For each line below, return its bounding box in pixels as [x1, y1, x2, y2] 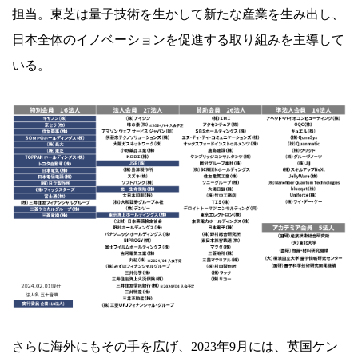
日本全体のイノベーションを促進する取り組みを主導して [12, 33, 344, 47]
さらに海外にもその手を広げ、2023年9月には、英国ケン [12, 340, 338, 354]
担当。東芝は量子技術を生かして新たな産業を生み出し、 [12, 7, 344, 22]
